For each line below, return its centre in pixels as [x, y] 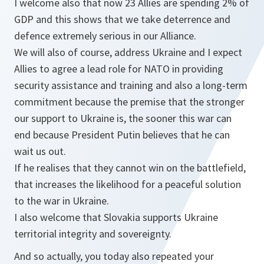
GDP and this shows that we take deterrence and [122, 19]
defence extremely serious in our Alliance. [105, 36]
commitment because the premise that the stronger [129, 102]
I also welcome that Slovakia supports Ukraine [116, 217]
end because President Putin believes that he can [122, 135]
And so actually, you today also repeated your [114, 256]
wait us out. [40, 151]
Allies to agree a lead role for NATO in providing [119, 69]
